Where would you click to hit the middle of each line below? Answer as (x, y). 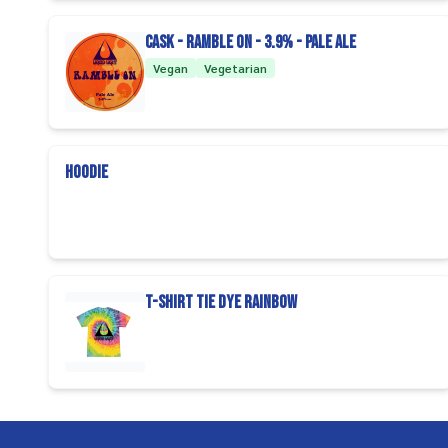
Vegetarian (235, 68)
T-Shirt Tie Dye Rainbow (221, 302)
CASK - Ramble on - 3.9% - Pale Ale (250, 42)
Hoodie (86, 172)
